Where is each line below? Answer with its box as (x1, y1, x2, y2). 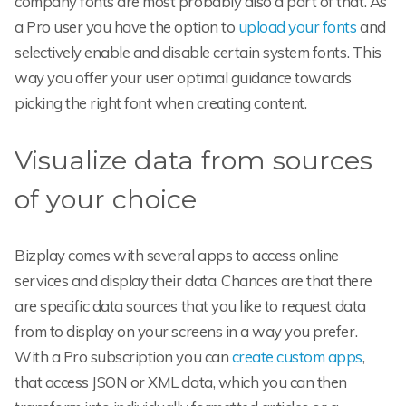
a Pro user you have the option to (14, 16, 238, 36)
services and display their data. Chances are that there (14, 270, 372, 290)
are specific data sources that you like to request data (14, 295, 366, 315)
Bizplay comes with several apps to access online (14, 245, 339, 265)
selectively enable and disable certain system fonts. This (14, 42, 382, 62)
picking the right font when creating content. (14, 92, 307, 112)
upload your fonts (237, 16, 357, 36)
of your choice (14, 182, 197, 215)
